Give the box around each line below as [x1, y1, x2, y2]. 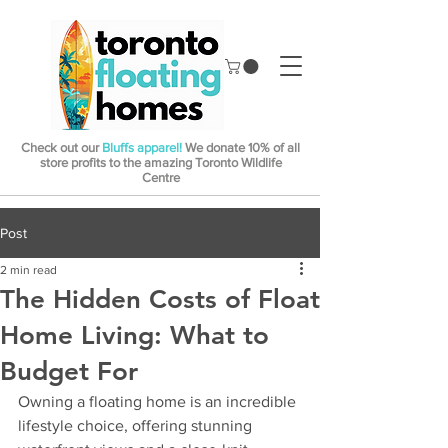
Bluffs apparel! [102, 140, 182, 156]
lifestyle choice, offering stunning [18, 417, 256, 435]
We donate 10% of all [182, 140, 300, 156]
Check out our [21, 140, 102, 156]
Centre [141, 170, 180, 186]
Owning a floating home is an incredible [18, 393, 300, 411]
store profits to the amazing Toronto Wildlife [39, 155, 282, 171]
